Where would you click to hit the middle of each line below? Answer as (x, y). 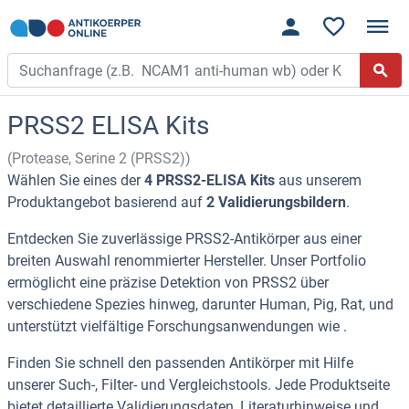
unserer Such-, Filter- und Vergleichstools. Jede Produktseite (199, 385)
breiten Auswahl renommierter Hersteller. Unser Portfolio (187, 261)
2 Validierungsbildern (276, 203)
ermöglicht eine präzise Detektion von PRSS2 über (168, 283)
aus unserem (318, 181)
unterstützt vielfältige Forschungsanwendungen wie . (177, 327)
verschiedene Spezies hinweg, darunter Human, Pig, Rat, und (200, 305)
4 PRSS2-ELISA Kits (210, 181)
